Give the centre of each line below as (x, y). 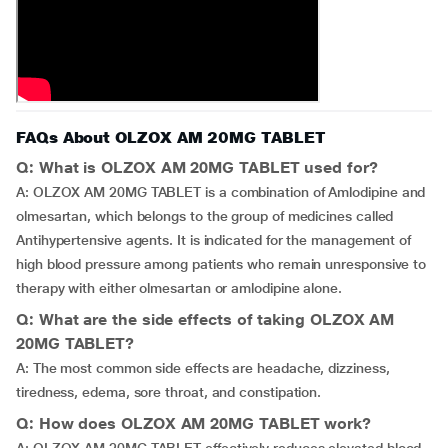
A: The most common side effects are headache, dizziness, (203, 368)
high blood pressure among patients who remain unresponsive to (221, 264)
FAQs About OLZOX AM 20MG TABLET (171, 137)
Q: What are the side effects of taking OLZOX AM (205, 319)
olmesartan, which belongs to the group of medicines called (205, 216)
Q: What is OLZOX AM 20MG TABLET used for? (197, 167)
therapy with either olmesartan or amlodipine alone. (179, 288)
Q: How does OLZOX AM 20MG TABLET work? (193, 423)
